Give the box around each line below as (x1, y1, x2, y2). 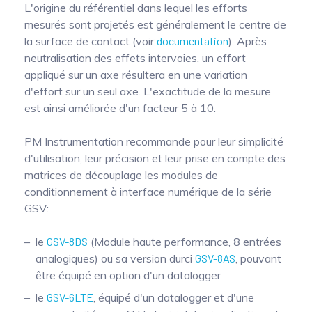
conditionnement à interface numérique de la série (24, 184, 272, 198)
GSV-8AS (195, 251, 235, 265)
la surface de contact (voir (24, 33, 157, 48)
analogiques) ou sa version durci (36, 251, 195, 265)
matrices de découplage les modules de (24, 167, 218, 182)
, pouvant (235, 251, 281, 265)
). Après (228, 33, 267, 48)
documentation (157, 33, 228, 47)
